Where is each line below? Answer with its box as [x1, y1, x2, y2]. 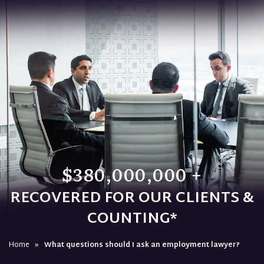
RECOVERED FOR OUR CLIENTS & [10, 185, 254, 212]
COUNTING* [87, 206, 177, 233]
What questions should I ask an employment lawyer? [44, 239, 240, 252]
